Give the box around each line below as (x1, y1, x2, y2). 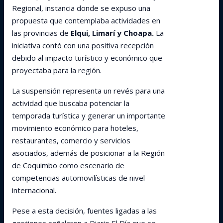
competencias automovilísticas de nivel (12, 173, 145, 183)
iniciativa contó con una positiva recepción (12, 40, 154, 50)
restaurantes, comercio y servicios (12, 135, 130, 145)
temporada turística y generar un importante (12, 111, 165, 120)
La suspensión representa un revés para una (12, 86, 165, 96)
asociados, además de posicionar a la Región (12, 148, 165, 158)
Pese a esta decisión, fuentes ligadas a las (12, 206, 157, 216)
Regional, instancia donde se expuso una (12, 3, 150, 13)
